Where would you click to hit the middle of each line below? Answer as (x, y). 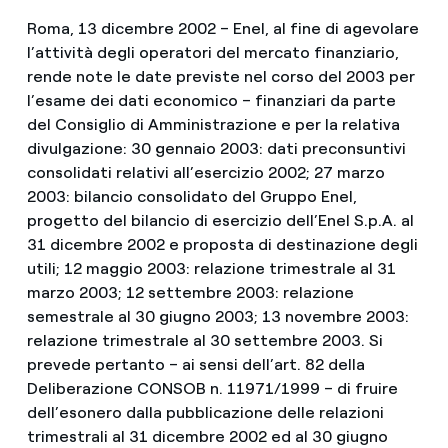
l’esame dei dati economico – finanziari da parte (211, 100)
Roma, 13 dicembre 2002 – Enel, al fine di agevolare (222, 28)
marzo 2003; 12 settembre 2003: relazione (190, 292)
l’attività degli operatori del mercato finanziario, (212, 52)
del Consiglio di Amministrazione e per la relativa (213, 124)
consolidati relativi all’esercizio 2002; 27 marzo (205, 172)
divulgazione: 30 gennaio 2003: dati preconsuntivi (216, 148)
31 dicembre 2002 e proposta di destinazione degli (222, 244)
